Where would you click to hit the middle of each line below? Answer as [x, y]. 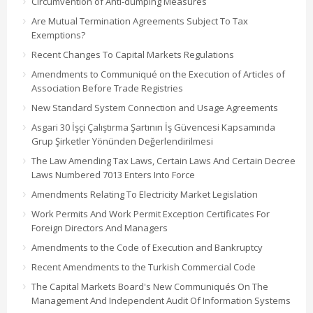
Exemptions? [58, 35]
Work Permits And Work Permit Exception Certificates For [151, 213]
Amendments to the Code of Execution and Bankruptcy [147, 247]
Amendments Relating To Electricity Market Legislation [145, 194]
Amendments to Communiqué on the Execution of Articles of [158, 74]
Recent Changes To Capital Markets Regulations [133, 54]
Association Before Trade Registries [107, 88]
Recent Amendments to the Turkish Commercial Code [144, 267]
